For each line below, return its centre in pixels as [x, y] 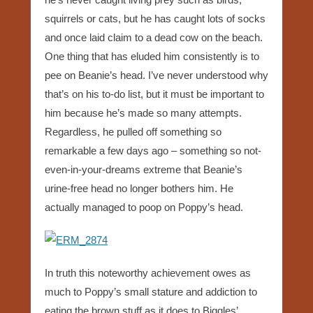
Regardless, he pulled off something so [133, 131]
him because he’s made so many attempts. [143, 112]
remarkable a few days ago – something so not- [153, 150]
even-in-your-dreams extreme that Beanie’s [144, 169]
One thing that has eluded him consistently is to [152, 56]
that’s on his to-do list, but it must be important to [154, 94]
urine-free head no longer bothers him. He [139, 188]
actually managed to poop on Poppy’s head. [144, 207]
